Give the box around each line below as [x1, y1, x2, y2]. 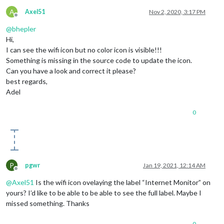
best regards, [6, 77, 47, 86]
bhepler [12, 24, 36, 33]
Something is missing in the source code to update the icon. [6, 56, 192, 65]
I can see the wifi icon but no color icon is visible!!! [6, 45, 162, 54]
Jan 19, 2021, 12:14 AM [143, 161, 205, 169]
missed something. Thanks [6, 199, 89, 208]
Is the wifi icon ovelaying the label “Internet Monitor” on [34, 178, 210, 187]
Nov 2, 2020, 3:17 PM [149, 8, 205, 16]
